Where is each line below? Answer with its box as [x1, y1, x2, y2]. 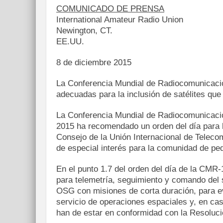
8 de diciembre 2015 [56, 58, 131, 67]
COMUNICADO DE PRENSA [56, 4, 164, 13]
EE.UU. [56, 37, 84, 46]
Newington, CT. [56, 26, 112, 35]
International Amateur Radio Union [56, 15, 183, 24]
